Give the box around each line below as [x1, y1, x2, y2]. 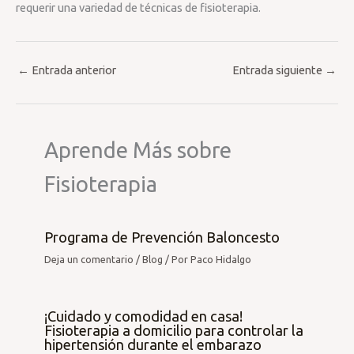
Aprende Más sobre [44, 137, 232, 162]
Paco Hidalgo [190, 254, 252, 265]
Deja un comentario [44, 254, 134, 265]
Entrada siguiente [232, 63, 325, 77]
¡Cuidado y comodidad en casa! [44, 307, 243, 324]
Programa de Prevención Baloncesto [44, 229, 281, 246]
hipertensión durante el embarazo [44, 336, 262, 352]
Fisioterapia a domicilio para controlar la [44, 322, 304, 338]
